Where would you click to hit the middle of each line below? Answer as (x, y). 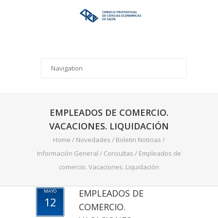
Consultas (118, 153)
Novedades (93, 140)
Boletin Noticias (138, 140)
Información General (68, 153)
